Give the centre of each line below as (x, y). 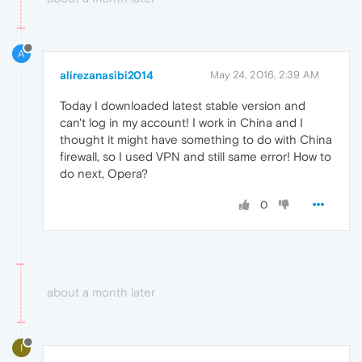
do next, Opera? (104, 173)
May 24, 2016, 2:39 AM (265, 74)
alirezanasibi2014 (107, 75)
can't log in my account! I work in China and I (181, 122)
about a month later (101, 292)
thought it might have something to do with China (196, 139)
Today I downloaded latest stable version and (183, 105)
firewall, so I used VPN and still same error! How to (196, 156)
